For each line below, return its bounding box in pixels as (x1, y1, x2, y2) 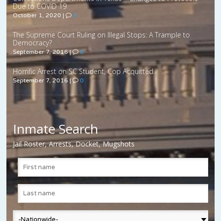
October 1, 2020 (13, 12, 62, 19)
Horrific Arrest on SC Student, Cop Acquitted (13, 67, 154, 76)
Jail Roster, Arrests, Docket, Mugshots (13, 139, 135, 149)
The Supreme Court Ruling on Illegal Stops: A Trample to (13, 30, 190, 40)
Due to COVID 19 (13, 1, 67, 11)
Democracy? (13, 38, 52, 48)
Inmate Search (13, 120, 99, 138)
